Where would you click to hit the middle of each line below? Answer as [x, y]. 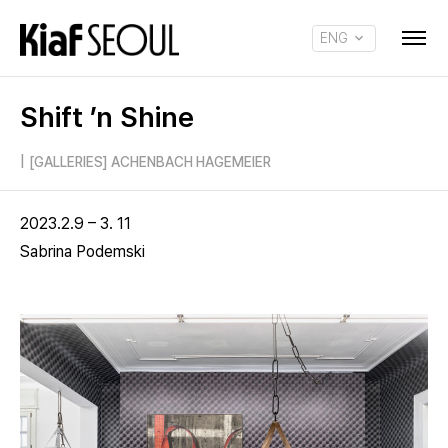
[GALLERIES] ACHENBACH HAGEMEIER [150, 162]
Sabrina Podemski [82, 251]
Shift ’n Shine [107, 117]
